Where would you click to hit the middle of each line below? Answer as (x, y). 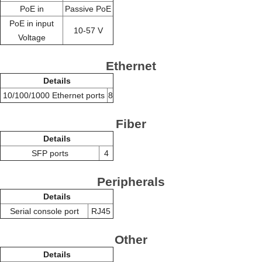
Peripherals (131, 181)
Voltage (32, 37)
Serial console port (44, 211)
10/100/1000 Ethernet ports (54, 95)
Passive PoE (88, 8)
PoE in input (32, 23)
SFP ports (50, 153)
